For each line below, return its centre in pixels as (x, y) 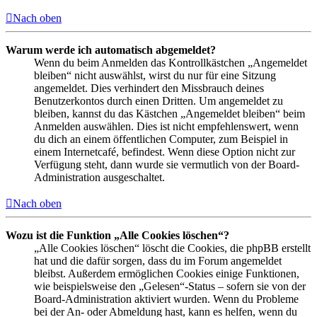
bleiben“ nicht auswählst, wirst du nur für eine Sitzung (155, 75)
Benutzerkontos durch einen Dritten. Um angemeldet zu (158, 100)
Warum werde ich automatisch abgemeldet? (111, 50)
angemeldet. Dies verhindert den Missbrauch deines (149, 88)
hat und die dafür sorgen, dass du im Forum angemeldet (158, 260)
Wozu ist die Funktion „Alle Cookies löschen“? (117, 235)
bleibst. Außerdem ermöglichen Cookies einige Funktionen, (167, 273)
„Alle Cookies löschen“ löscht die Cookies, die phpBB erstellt (172, 248)
